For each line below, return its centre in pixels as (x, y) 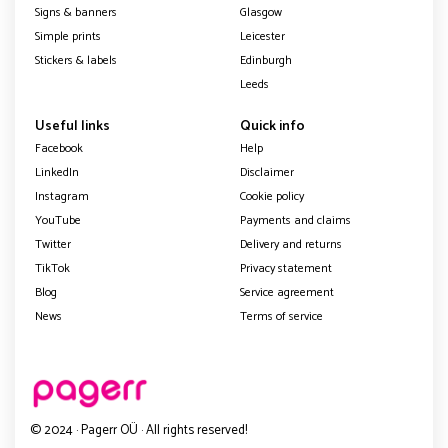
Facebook (59, 149)
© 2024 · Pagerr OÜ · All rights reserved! (138, 430)
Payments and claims (295, 221)
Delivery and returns (291, 245)
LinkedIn (57, 173)
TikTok (52, 269)
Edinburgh (266, 61)
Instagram (62, 197)
